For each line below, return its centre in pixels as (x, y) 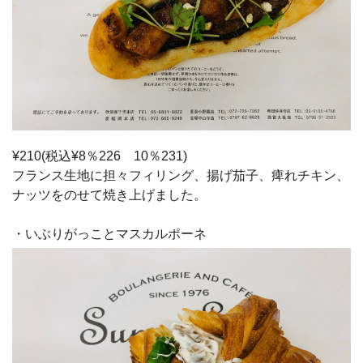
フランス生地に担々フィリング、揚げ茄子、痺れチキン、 (181, 175)
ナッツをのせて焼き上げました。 (109, 194)
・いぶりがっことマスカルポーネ (109, 233)
